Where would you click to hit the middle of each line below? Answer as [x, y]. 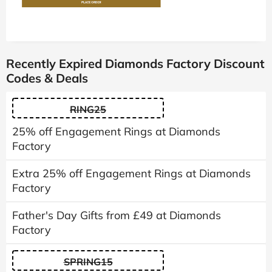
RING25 [88, 109]
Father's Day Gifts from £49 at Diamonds [117, 215]
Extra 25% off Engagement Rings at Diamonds [131, 173]
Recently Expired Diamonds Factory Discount [135, 63]
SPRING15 [88, 261]
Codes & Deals [47, 78]
